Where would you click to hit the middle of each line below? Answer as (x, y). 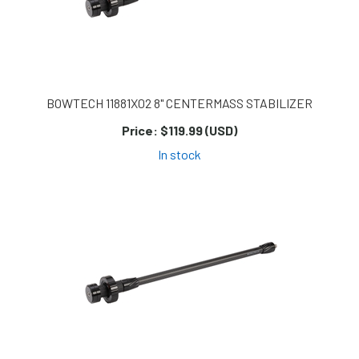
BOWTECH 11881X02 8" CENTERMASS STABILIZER (179, 103)
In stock (179, 155)
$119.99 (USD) (198, 131)
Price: (140, 131)
